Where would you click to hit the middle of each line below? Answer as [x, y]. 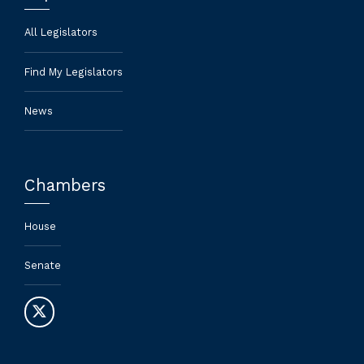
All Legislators [61, 32]
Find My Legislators [74, 71]
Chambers [65, 186]
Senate [43, 266]
